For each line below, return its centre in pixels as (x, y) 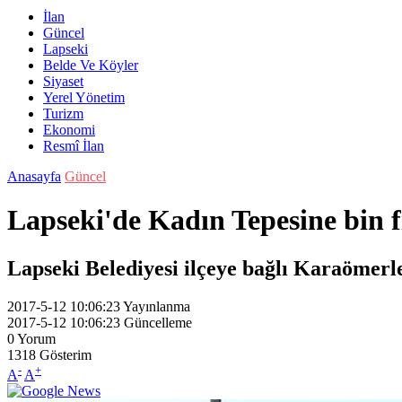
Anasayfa (34, 176)
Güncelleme (158, 322)
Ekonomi (69, 130)
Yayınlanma (157, 306)
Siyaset (63, 81)
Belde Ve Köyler (91, 65)
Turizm (63, 114)
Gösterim (66, 354)
